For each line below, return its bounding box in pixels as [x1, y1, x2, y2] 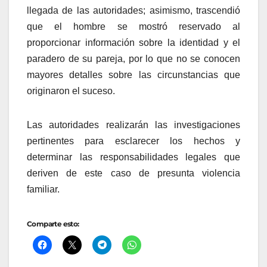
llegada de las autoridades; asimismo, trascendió [27, 5, 240, 16]
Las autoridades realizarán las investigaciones [27, 120, 240, 131]
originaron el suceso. [27, 86, 115, 97]
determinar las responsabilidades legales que [27, 152, 240, 163]
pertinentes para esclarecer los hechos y [27, 136, 240, 147]
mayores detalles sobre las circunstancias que [27, 70, 240, 80]
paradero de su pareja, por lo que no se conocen [27, 54, 240, 64]
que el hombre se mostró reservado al [27, 21, 240, 32]
